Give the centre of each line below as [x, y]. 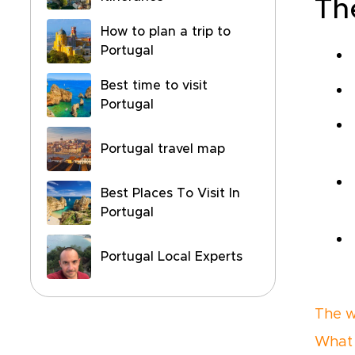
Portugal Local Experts [172, 257]
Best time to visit [154, 86]
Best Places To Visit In [170, 193]
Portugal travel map [163, 149]
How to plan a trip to [166, 32]
